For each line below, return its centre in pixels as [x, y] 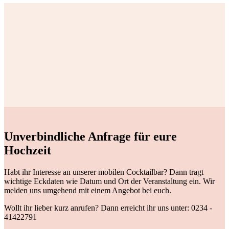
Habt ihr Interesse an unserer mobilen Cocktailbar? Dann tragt [104, 172]
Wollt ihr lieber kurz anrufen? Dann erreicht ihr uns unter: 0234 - [108, 208]
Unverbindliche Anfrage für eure [90, 136]
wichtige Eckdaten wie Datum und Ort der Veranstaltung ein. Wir [109, 181]
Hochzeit [28, 150]
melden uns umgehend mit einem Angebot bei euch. [88, 190]
